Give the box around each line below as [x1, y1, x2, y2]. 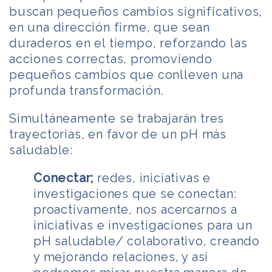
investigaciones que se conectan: [33, 186, 237, 201]
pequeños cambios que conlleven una [9, 67, 244, 82]
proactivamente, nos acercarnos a [33, 202, 237, 217]
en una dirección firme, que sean [9, 19, 210, 35]
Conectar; [33, 170, 94, 185]
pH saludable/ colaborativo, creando [33, 233, 260, 248]
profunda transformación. [9, 83, 164, 98]
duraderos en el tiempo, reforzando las [9, 35, 248, 50]
